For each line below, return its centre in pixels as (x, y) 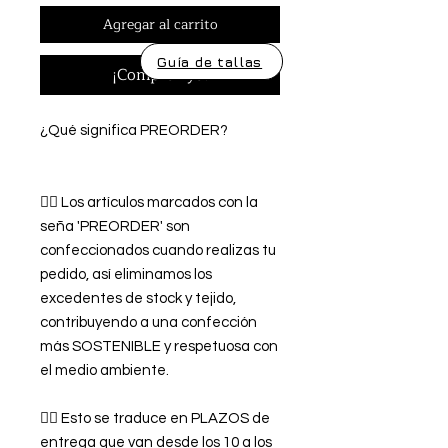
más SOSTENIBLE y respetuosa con (159, 347)
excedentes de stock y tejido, (138, 299)
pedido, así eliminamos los (126, 275)
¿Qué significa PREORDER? (134, 131)
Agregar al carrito (160, 25)
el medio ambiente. (104, 371)
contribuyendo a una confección (148, 323)
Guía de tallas (210, 62)
